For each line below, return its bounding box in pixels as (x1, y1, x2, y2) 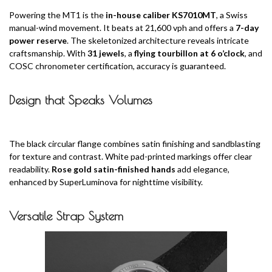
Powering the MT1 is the (9, 10, 106, 20)
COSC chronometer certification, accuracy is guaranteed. (9, 61, 226, 71)
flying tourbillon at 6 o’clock (134, 48, 245, 58)
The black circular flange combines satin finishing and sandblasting (9, 138, 260, 149)
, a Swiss (216, 10, 248, 20)
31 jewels (87, 48, 124, 58)
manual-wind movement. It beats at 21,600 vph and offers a (9, 22, 236, 33)
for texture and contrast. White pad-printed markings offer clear (9, 151, 252, 161)
